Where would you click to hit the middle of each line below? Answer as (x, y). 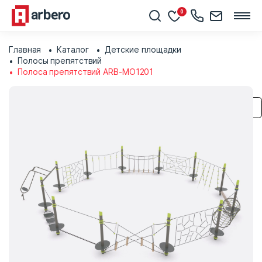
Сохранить (234, 108)
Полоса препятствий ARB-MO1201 (86, 72)
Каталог (73, 49)
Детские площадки (143, 49)
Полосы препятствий (60, 61)
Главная (25, 49)
